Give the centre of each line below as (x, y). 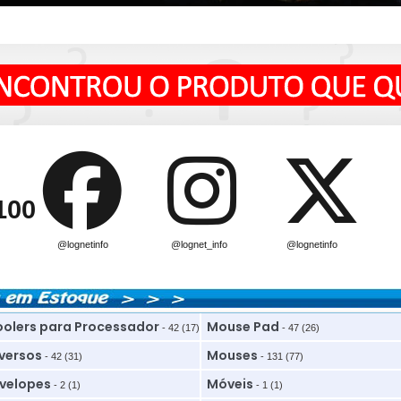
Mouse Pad (243, 327)
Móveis (230, 384)
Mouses (232, 355)
